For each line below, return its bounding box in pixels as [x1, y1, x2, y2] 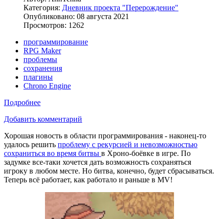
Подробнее [4, 98, 41, 107]
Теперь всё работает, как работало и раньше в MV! [4, 175, 173, 184]
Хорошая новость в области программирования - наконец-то [4, 131, 206, 140]
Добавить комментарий [4, 115, 82, 124]
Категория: [23, 3, 62, 12]
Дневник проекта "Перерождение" [62, 3, 178, 12]
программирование [23, 38, 88, 46]
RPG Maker [23, 46, 61, 55]
